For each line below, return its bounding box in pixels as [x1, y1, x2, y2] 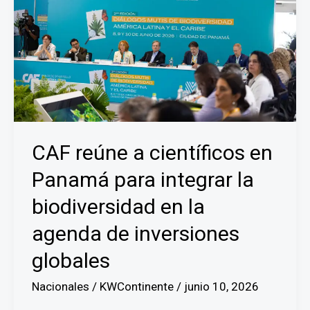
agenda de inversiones [31, 221, 239, 246]
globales [31, 248, 110, 273]
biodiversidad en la [31, 194, 205, 219]
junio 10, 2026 [183, 280, 259, 294]
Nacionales [31, 280, 89, 294]
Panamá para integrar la [31, 167, 254, 192]
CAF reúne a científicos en [31, 140, 273, 165]
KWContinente [99, 280, 176, 294]
